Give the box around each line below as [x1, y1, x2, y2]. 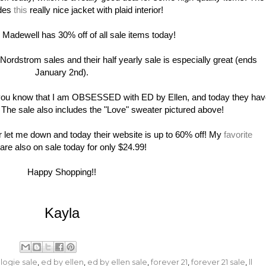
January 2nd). [35, 66, 88, 77]
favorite [223, 129, 252, 140]
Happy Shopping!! [27, 166, 96, 177]
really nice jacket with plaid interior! [27, 4, 163, 15]
